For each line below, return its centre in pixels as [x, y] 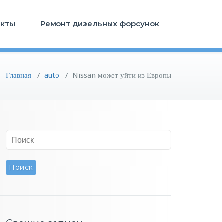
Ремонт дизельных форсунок [100, 24]
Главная [19, 75]
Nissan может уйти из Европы [122, 75]
